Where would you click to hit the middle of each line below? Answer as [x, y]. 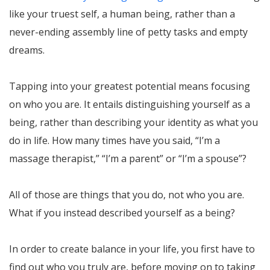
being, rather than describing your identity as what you [133, 122]
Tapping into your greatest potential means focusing [130, 86]
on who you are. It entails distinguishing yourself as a [130, 104]
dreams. [27, 50]
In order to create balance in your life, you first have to [132, 249]
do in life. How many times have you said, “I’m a [115, 140]
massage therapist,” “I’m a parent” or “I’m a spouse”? [128, 158]
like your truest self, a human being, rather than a [122, 14]
